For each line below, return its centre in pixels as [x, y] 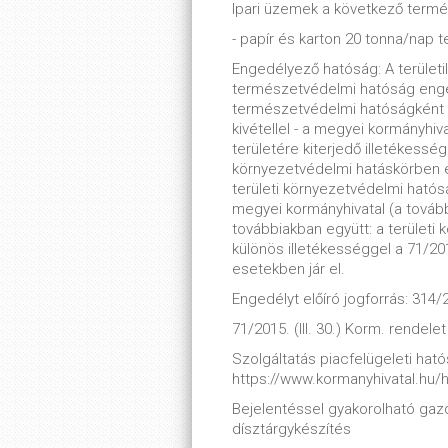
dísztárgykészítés [291, 429]
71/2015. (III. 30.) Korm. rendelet [339, 329]
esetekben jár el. [288, 269]
